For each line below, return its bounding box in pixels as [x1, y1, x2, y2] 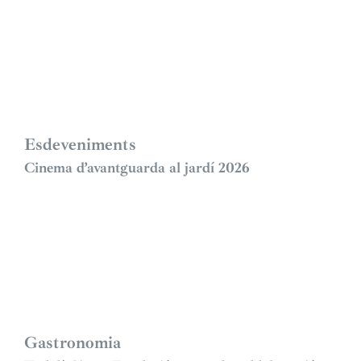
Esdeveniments [24, 133, 136, 155]
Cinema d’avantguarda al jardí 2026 [24, 158, 250, 176]
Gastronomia [24, 332, 121, 354]
